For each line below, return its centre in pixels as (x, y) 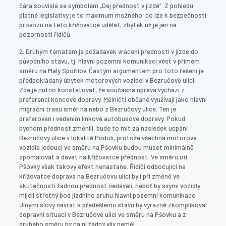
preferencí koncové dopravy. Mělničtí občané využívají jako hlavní (113, 99)
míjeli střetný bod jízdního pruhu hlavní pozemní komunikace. (108, 195)
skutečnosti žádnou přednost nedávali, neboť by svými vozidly (110, 185)
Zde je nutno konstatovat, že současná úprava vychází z (102, 90)
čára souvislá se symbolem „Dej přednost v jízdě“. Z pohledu (106, 5)
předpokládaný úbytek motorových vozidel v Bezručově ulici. (107, 80)
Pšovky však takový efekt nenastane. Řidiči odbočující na (102, 166)
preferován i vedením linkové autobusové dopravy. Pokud (102, 118)
